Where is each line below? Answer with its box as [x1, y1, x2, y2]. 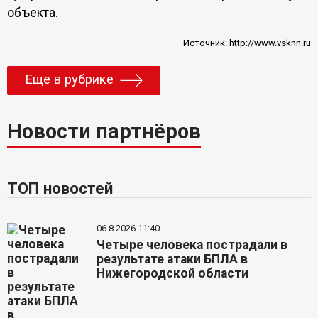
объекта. [6, 5, 61, 20]
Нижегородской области [97, 265, 249, 280]
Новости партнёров [6, 119, 201, 143]
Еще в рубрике [24, 71, 114, 87]
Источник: [183, 38, 230, 49]
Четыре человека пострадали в [97, 237, 288, 252]
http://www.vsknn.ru [229, 38, 312, 49]
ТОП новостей [6, 178, 113, 197]
